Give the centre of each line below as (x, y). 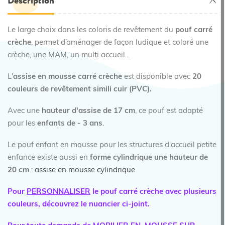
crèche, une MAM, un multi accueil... (70, 55)
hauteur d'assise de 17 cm (88, 111)
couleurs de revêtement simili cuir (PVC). (80, 90)
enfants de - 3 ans (70, 124)
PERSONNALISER (59, 192)
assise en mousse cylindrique (85, 171)
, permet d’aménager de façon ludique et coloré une (120, 43)
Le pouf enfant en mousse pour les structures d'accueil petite (112, 145)
